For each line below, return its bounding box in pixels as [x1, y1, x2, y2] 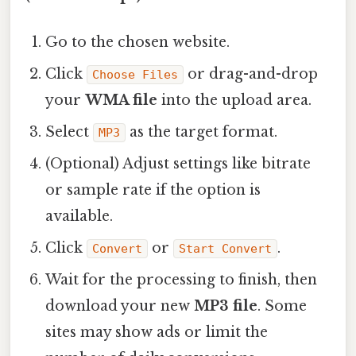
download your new [45, 297, 195, 315]
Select [45, 123, 94, 141]
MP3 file [194, 297, 258, 315]
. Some [257, 297, 308, 315]
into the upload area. [157, 91, 312, 110]
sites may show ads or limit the [45, 323, 269, 342]
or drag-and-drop [184, 65, 319, 83]
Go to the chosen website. [45, 33, 230, 52]
